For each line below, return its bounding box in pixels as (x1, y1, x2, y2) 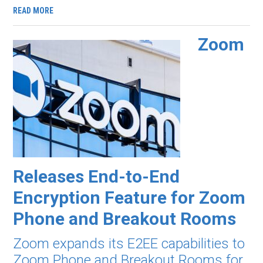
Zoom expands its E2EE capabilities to (13, 235, 245, 252)
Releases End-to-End (13, 166, 180, 187)
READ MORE (13, 6, 54, 15)
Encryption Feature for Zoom (13, 187, 246, 208)
